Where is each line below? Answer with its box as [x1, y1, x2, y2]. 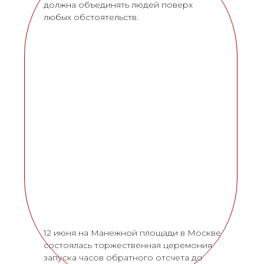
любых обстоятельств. [44, 11, 138, 22]
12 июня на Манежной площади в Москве [44, 227, 221, 238]
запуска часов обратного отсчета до [44, 252, 203, 263]
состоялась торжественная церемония [44, 240, 212, 250]
